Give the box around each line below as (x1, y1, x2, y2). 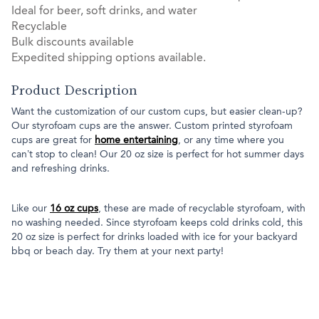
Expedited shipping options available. (11, 53, 206, 65)
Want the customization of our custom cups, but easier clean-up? (11, 107, 303, 117)
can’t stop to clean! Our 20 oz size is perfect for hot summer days (11, 150, 304, 160)
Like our (11, 204, 50, 214)
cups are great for (11, 135, 95, 146)
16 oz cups (50, 204, 98, 214)
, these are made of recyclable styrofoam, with (98, 204, 305, 214)
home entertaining (95, 135, 178, 146)
